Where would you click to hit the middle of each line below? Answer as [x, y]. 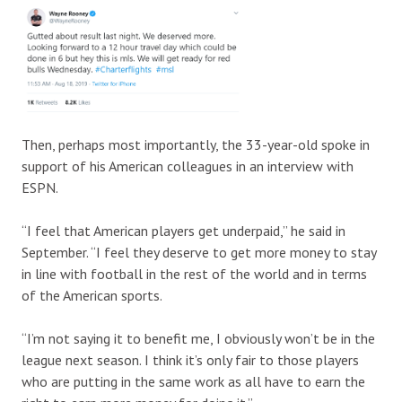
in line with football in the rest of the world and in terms [194, 274]
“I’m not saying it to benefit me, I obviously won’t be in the [198, 339]
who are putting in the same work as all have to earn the [193, 382]
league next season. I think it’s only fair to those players [190, 360]
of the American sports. [92, 296]
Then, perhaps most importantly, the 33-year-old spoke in [196, 145]
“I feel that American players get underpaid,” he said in [184, 231]
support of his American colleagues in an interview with [188, 166]
